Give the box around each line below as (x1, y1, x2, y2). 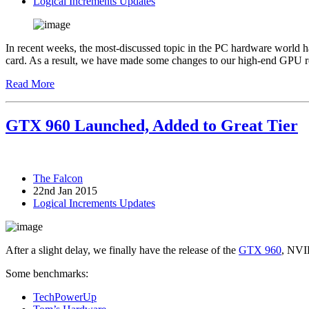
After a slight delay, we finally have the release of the (6, 244, 239, 257)
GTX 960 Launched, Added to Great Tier (6, 117, 298, 135)
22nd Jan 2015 (33, 185, 97, 197)
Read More (6, 78, 54, 90)
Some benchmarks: (6, 268, 88, 280)
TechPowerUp (33, 291, 97, 303)
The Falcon (33, 172, 83, 185)
